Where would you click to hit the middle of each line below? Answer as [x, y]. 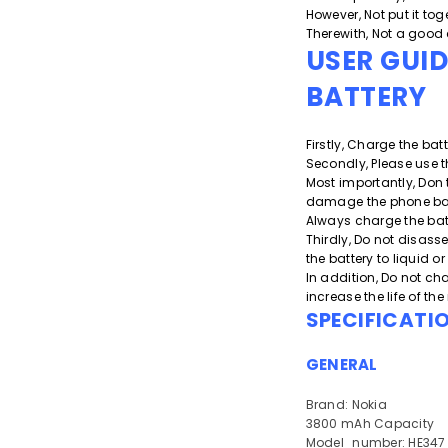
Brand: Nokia [346, 404]
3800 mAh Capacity [370, 423]
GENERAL [341, 364]
